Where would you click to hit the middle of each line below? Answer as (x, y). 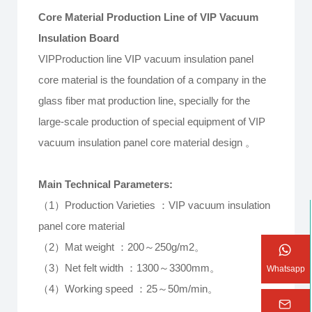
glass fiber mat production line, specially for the (145, 101)
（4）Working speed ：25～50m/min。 (128, 289)
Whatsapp (286, 268)
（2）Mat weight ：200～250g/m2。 (122, 247)
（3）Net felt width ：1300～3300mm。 (130, 268)
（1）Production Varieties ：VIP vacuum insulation (155, 205)
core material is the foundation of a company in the (153, 80)
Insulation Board (79, 38)
